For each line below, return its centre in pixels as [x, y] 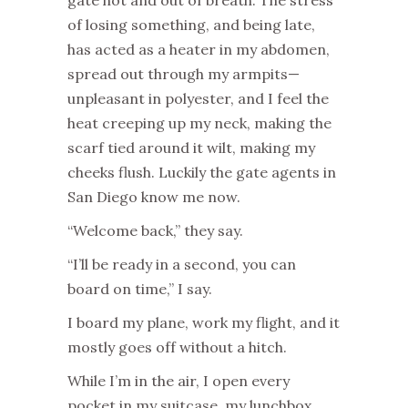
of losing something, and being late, [191, 25]
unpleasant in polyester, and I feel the [198, 99]
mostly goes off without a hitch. [177, 347]
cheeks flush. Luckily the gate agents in [202, 173]
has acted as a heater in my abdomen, [199, 50]
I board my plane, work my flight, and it [204, 323]
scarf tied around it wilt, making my [191, 148]
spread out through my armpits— [184, 74]
